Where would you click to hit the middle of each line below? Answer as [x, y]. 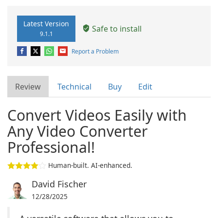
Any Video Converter [77, 131]
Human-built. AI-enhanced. [90, 165]
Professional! [51, 147]
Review [28, 87]
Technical [74, 87]
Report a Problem [95, 51]
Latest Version [46, 24]
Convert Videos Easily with [97, 115]
